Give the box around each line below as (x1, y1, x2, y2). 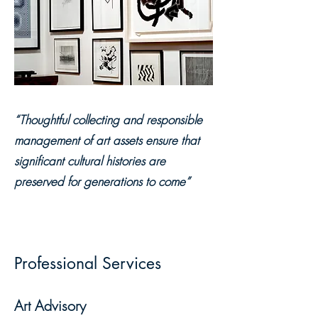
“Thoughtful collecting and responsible (14, 111, 202, 128)
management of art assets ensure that (14, 132, 199, 148)
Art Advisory (14, 296, 86, 315)
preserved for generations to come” (14, 173, 190, 190)
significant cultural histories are (14, 153, 165, 169)
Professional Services (14, 253, 161, 274)
